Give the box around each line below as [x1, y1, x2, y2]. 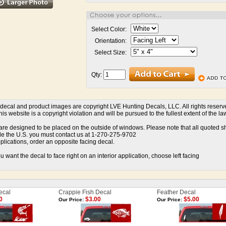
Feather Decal [157, 189, 196, 196]
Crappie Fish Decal [59, 189, 111, 196]
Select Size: [94, 49, 127, 56]
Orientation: [95, 37, 127, 44]
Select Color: [91, 26, 127, 33]
